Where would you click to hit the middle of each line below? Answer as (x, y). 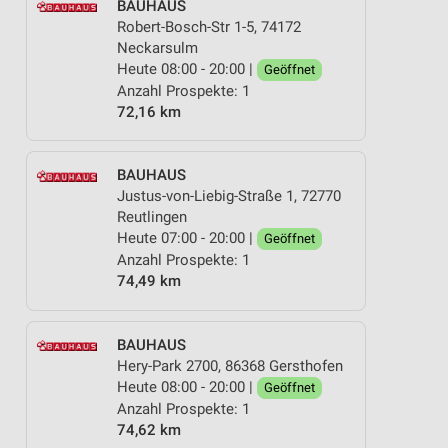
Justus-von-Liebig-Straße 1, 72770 (229, 196)
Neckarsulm (157, 47)
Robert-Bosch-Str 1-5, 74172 (209, 26)
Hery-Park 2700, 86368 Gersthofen (230, 365)
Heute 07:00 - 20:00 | (187, 238)
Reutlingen (152, 217)
